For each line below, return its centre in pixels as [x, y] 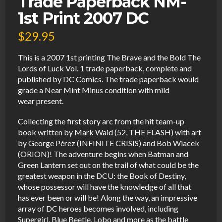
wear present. [41, 101]
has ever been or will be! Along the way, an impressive [108, 197]
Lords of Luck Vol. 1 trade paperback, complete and [105, 68]
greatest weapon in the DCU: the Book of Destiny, [102, 175]
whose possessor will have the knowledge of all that [105, 186]
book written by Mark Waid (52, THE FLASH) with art [110, 132]
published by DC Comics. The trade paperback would [109, 79]
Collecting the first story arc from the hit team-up [101, 121]
